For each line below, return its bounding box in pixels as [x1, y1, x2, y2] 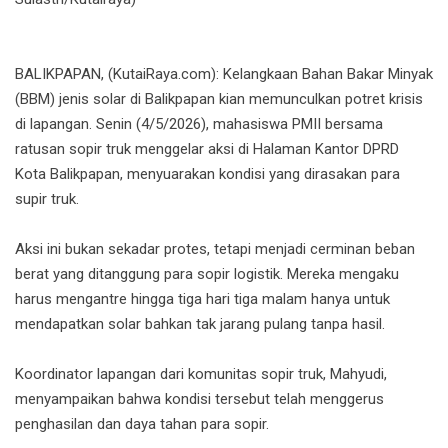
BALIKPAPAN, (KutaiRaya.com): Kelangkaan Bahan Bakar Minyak [15, 64, 433, 83]
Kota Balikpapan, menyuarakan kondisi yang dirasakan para [15, 164, 400, 183]
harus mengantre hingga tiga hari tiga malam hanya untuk [15, 289, 390, 308]
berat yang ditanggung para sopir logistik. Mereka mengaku [15, 264, 399, 283]
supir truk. [15, 189, 79, 208]
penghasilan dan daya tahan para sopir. [15, 414, 269, 433]
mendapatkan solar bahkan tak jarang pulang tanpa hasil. [15, 314, 385, 333]
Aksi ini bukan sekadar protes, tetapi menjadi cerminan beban [15, 239, 415, 258]
